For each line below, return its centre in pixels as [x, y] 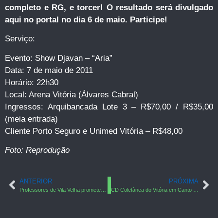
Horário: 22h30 [32, 82]
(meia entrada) [31, 119]
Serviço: [20, 39]
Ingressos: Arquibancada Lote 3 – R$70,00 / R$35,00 [109, 107]
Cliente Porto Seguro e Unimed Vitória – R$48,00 [94, 131]
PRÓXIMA [184, 181]
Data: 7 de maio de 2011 [49, 70]
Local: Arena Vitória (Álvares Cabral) [72, 94]
